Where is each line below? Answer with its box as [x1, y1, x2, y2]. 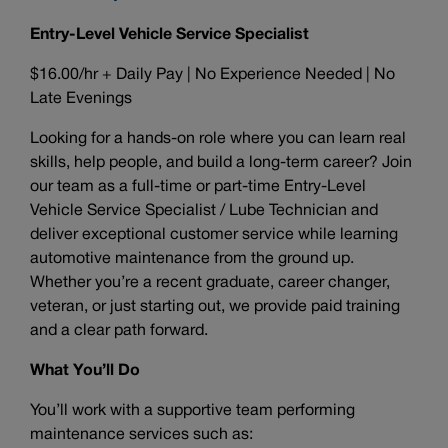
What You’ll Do [30, 364, 140, 378]
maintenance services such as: [30, 428, 253, 442]
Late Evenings [30, 92, 132, 106]
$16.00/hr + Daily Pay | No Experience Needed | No [30, 68, 395, 82]
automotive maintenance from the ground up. [30, 252, 354, 266]
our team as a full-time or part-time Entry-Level [30, 180, 366, 194]
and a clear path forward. [30, 324, 208, 338]
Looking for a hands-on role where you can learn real [30, 132, 406, 146]
